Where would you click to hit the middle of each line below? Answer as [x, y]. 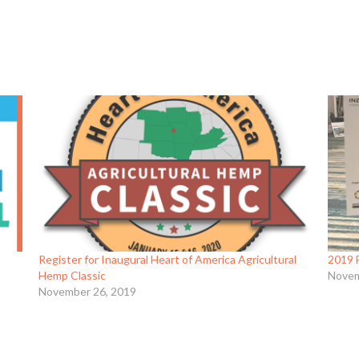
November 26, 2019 [87, 292]
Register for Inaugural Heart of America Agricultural [167, 260]
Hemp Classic [72, 276]
